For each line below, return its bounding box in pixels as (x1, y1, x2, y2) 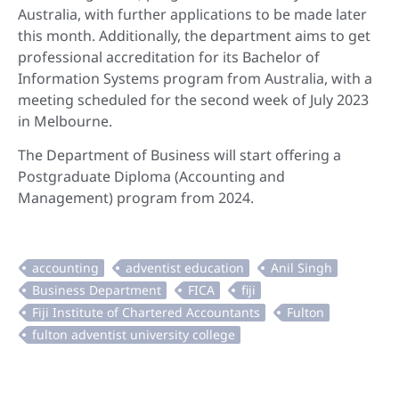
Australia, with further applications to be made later (18, 4, 367, 24)
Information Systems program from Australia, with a (18, 68, 372, 88)
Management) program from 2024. (18, 187, 254, 208)
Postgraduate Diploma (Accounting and (18, 166, 285, 186)
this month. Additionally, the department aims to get (18, 25, 370, 45)
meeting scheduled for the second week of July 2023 (18, 89, 369, 110)
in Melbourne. (18, 110, 112, 131)
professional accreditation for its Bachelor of (18, 46, 320, 67)
